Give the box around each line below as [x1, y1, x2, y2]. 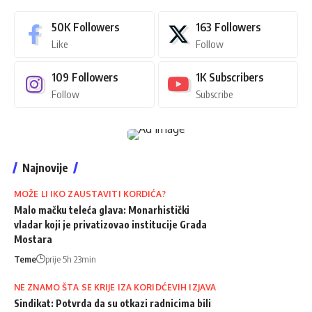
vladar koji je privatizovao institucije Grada [14, 218, 207, 231]
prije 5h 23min [45, 253, 96, 265]
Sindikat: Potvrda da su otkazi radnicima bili [14, 297, 211, 309]
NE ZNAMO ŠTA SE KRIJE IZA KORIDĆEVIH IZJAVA [14, 281, 217, 292]
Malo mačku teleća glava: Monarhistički [14, 203, 189, 216]
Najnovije [22, 160, 68, 175]
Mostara [14, 233, 52, 245]
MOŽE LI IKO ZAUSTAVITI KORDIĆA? [14, 188, 166, 199]
